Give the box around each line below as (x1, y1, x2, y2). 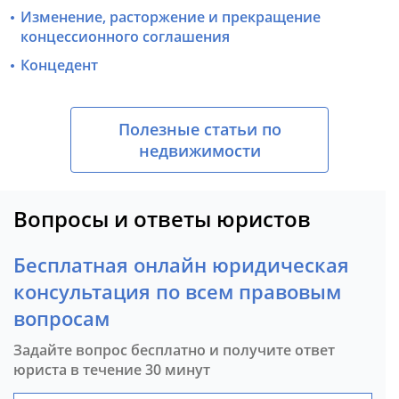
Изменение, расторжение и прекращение (20, 6, 322, 27)
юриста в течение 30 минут (13, 359, 210, 379)
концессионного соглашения (20, 26, 231, 46)
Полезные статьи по (118, 118, 281, 140)
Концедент (20, 54, 99, 75)
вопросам (13, 304, 110, 331)
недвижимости (138, 139, 261, 161)
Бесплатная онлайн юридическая (13, 250, 349, 278)
